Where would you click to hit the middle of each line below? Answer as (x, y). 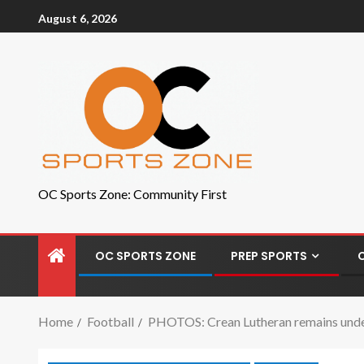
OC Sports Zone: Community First (132, 194)
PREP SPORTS (269, 256)
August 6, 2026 (78, 18)
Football (110, 321)
